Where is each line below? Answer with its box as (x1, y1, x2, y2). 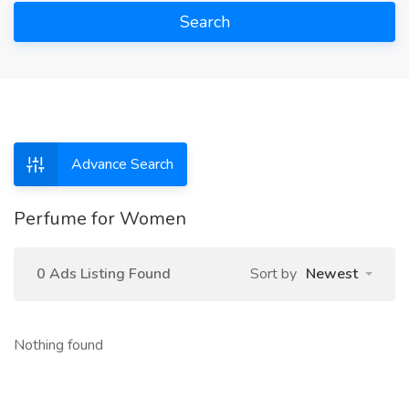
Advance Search (71, 154, 173, 174)
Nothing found (14, 335, 103, 355)
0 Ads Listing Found (37, 264, 171, 284)
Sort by (250, 264, 297, 284)
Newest (306, 264, 358, 284)
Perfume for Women (14, 206, 186, 231)
